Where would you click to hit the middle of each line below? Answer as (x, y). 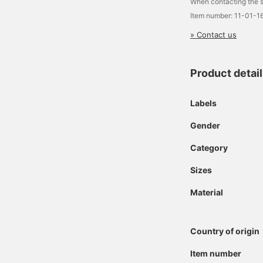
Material (207, 192)
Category (209, 148)
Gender (205, 125)
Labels (203, 103)
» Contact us (213, 35)
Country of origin (225, 231)
